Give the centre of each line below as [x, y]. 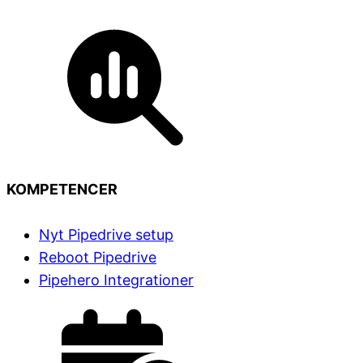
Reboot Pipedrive [98, 257]
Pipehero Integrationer [116, 280]
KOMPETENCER [62, 189]
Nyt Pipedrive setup [106, 234]
